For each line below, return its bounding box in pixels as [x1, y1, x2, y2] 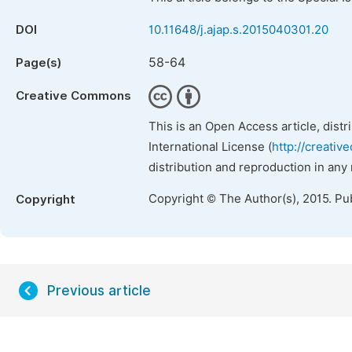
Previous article [47, 283, 151, 299]
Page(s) [16, 56, 61, 70]
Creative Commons [16, 89, 131, 103]
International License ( [148, 140, 272, 154]
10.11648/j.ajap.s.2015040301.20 [148, 23, 328, 37]
